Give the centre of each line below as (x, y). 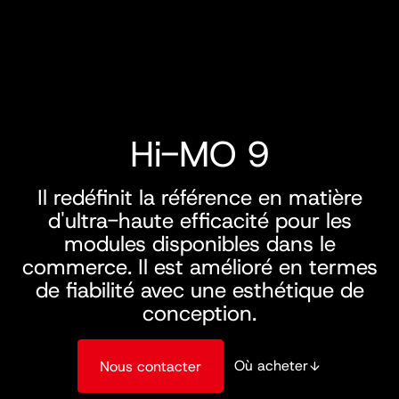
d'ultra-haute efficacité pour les (199, 221)
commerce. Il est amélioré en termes (199, 268)
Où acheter (271, 366)
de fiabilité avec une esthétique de (199, 291)
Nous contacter (150, 366)
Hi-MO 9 (199, 155)
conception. (199, 314)
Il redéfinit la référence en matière (199, 198)
